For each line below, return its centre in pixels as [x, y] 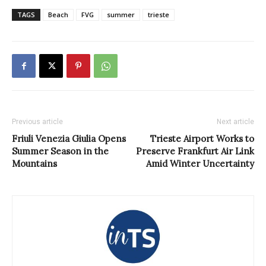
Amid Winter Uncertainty [200, 163]
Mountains [34, 163]
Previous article [37, 121]
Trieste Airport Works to [202, 138]
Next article [235, 121]
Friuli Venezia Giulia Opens [69, 138]
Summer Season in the [60, 151]
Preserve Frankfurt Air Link [195, 151]
